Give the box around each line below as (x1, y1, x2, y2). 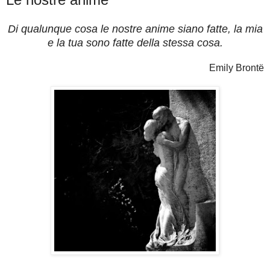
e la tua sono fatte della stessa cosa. (47, 37, 223, 49)
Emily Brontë (209, 63, 264, 74)
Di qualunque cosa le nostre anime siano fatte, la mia (7, 23, 263, 36)
